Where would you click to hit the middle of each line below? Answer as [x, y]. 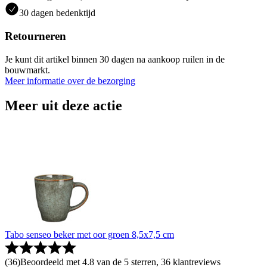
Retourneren [35, 36]
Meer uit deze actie [63, 106]
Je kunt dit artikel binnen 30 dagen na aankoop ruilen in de [115, 59]
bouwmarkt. [27, 70]
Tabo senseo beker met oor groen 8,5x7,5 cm [89, 235]
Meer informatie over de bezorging [70, 80]
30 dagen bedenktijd [57, 13]
